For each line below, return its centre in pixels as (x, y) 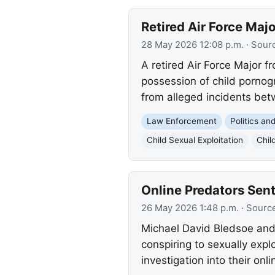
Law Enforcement (181, 121)
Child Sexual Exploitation (195, 140)
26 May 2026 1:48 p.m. (190, 208)
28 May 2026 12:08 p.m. (192, 45)
